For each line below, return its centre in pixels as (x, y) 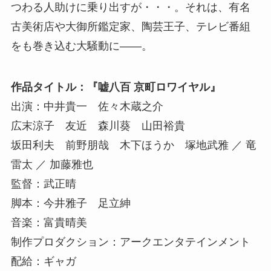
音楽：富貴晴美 (49, 223)
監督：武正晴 (43, 184)
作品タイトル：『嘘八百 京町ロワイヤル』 (116, 87)
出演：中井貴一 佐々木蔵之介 (87, 107)
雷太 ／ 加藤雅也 (52, 165)
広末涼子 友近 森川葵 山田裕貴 (98, 126)
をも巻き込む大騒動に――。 (81, 46)
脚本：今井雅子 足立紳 (70, 204)
